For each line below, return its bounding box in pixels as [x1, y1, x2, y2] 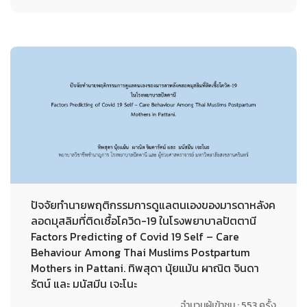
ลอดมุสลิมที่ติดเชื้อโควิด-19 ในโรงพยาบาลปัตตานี [31, 212, 256, 229]
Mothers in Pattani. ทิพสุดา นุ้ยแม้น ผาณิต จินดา [31, 260, 259, 276]
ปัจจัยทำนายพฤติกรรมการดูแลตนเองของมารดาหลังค [31, 197, 275, 213]
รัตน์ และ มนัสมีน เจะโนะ [31, 275, 137, 292]
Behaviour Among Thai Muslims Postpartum [31, 244, 250, 260]
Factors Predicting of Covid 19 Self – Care [31, 228, 239, 245]
